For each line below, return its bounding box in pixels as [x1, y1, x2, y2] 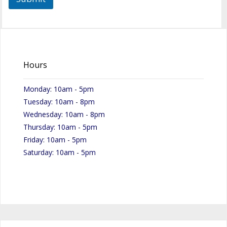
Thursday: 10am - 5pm [23, 122, 97, 132]
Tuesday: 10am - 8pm [23, 97, 95, 107]
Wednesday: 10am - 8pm [23, 109, 105, 120]
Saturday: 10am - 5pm [23, 147, 96, 158]
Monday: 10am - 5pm [23, 84, 94, 94]
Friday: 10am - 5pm [23, 135, 87, 145]
